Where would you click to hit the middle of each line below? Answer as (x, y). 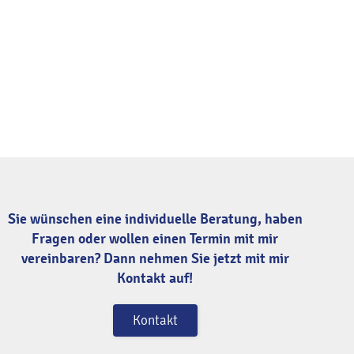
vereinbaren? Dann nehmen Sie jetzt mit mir (155, 259)
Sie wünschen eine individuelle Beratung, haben (155, 219)
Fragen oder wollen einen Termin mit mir (155, 239)
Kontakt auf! (155, 279)
